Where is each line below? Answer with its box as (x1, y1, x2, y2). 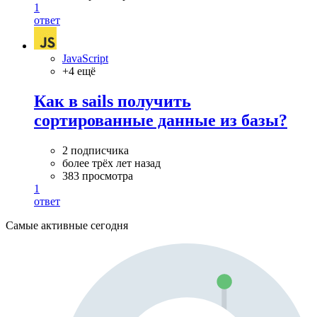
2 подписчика (62, 144, 129, 156)
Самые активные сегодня (6, 219, 128, 231)
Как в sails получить (34, 91, 191, 110)
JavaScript (62, 52, 108, 64)
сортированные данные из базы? (34, 110, 287, 129)
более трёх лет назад (62, 156, 161, 169)
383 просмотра (62, 169, 133, 182)
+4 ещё (62, 64, 96, 77)
